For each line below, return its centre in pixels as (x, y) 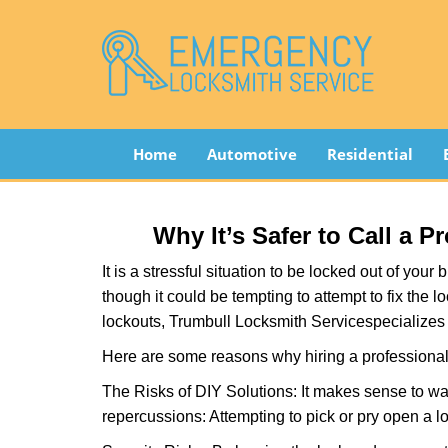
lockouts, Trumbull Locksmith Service (233, 321)
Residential (369, 154)
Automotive (251, 154)
